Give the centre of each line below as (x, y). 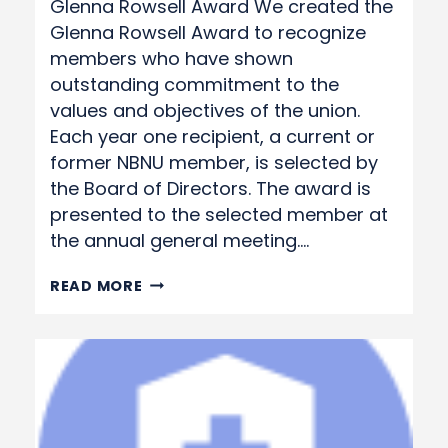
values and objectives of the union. (205, 110)
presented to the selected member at (219, 214)
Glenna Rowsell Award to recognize (208, 32)
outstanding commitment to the (194, 84)
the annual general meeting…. (179, 240)
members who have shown (171, 58)
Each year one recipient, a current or (212, 136)
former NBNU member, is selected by (214, 162)
